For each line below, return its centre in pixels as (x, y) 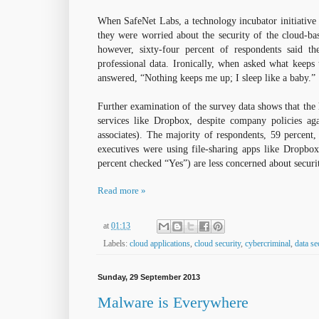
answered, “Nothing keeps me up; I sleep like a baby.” (206, 78)
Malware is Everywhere (173, 302)
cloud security (218, 244)
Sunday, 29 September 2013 (149, 277)
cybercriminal (268, 244)
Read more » (122, 191)
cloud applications (160, 244)
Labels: (116, 244)
